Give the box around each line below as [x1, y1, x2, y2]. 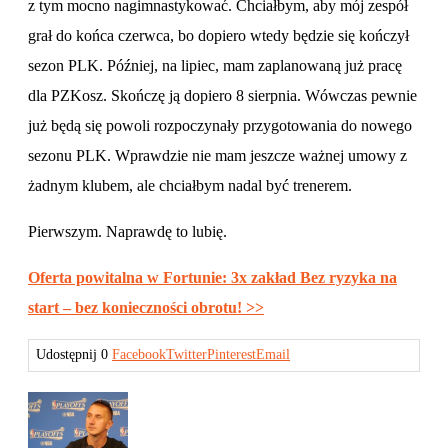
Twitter [166, 346, 207, 362]
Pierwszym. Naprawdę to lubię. [28, 222, 227, 240]
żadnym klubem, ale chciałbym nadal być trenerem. [28, 176, 352, 194]
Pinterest [207, 346, 256, 362]
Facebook [112, 346, 166, 362]
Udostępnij [36, 346, 97, 362]
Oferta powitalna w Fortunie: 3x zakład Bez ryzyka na [28, 268, 397, 286]
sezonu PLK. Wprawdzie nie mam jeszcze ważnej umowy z [28, 146, 407, 164]
